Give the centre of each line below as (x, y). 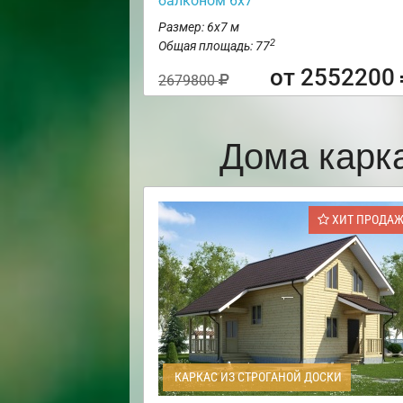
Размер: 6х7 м (199, 27)
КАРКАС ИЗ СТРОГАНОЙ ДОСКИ (257, 377)
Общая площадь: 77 (214, 46)
